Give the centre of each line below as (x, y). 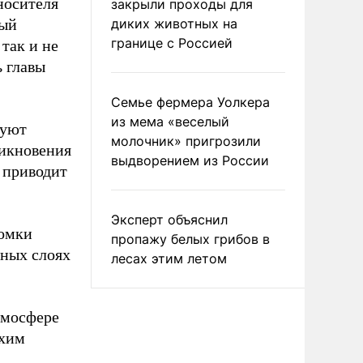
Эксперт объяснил (169, 220)
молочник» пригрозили (186, 141)
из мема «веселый (170, 122)
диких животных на (174, 23)
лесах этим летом (169, 258)
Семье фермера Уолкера (190, 102)
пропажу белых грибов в (190, 239)
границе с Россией (172, 43)
